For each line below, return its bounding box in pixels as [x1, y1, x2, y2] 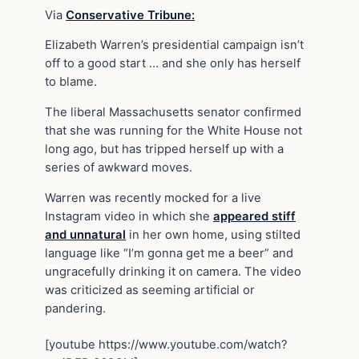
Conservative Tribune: [66, 7, 195, 22]
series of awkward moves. [45, 160, 192, 175]
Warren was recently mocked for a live [45, 190, 261, 205]
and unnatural [45, 227, 126, 242]
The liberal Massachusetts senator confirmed [45, 105, 301, 120]
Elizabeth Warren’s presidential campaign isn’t [45, 38, 304, 53]
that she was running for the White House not [45, 123, 302, 139]
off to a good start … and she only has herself [45, 56, 301, 71]
